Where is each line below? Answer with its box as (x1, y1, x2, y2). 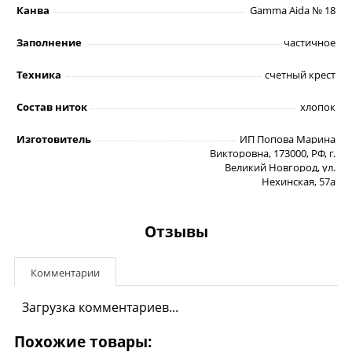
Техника (16, 68, 61, 82)
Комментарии (31, 266, 100, 280)
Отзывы (144, 222, 208, 242)
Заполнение (16, 35, 82, 50)
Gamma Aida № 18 (250, 3, 335, 18)
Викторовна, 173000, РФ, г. (210, 146, 335, 161)
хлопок (300, 100, 335, 115)
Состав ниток (16, 100, 87, 115)
